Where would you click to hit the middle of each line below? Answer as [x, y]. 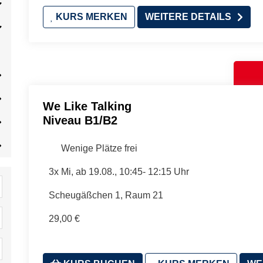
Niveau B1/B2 [80, 120]
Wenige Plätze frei [99, 148]
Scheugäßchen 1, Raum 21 [106, 195]
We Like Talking [87, 106]
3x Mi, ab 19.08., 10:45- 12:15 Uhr [119, 172]
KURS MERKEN [90, 17]
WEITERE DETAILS [188, 17]
